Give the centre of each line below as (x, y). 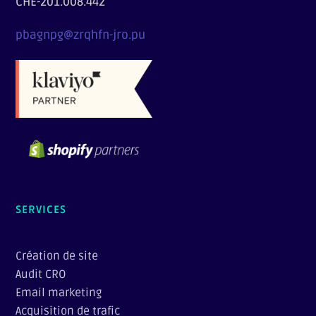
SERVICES (41, 209)
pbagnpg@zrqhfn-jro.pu (81, 35)
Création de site (57, 256)
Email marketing (59, 292)
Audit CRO (41, 274)
